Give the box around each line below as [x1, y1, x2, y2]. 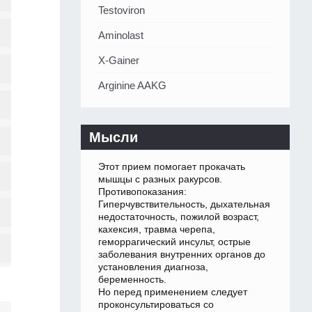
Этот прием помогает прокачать [98, 161, 245, 173]
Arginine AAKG [98, 79, 166, 92]
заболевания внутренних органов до [98, 249, 265, 260]
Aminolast [98, 29, 143, 42]
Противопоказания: [98, 186, 187, 198]
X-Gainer [98, 54, 139, 67]
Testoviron [98, 4, 145, 17]
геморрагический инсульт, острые [98, 236, 251, 248]
